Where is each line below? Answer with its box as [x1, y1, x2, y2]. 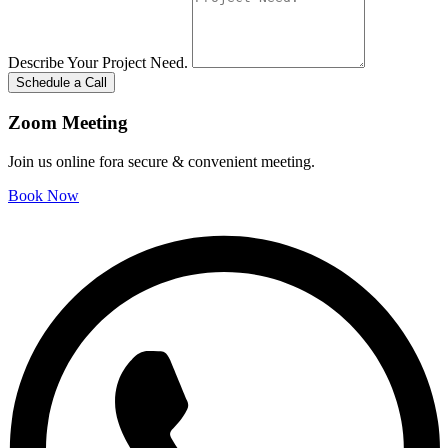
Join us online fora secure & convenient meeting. [8, 152, 315, 170]
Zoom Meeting [8, 111, 128, 133]
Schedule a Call [16, 75, 107, 91]
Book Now [8, 186, 79, 204]
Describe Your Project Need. [8, 54, 192, 72]
